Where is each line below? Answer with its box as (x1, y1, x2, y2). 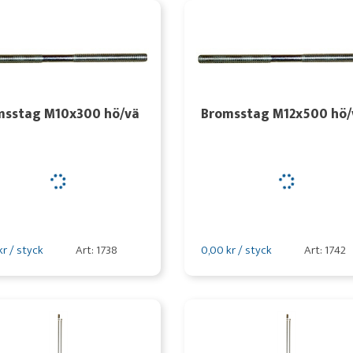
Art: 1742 (303, 240, 346, 260)
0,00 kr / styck (200, 240, 272, 260)
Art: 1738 (75, 240, 117, 260)
